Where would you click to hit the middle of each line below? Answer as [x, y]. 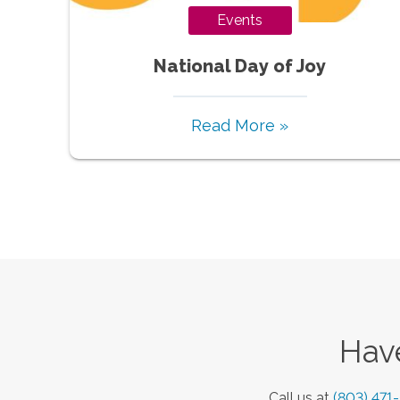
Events [240, 20]
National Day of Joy [240, 66]
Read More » [240, 125]
